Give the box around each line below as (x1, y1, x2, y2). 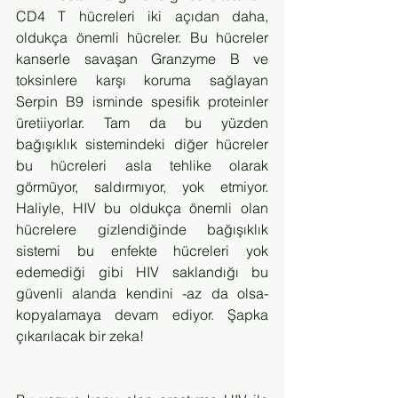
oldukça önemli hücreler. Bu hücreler (16, 28, 268, 46)
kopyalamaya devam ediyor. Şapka (16, 306, 268, 323)
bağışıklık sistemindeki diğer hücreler (16, 135, 268, 153)
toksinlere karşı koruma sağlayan (16, 71, 268, 89)
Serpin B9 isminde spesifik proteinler (16, 92, 268, 110)
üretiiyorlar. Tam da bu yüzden (16, 114, 268, 131)
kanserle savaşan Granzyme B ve (16, 50, 268, 68)
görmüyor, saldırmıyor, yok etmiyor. (16, 178, 268, 195)
